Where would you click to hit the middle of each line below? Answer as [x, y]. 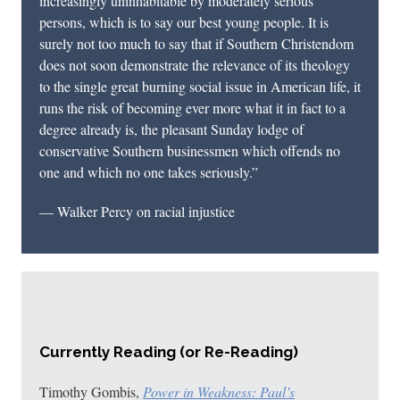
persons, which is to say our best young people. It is [184, 22]
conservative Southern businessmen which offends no [190, 150]
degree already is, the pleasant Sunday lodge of [171, 129]
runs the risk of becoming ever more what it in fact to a [192, 108]
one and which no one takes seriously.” [149, 172]
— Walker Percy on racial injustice [137, 211]
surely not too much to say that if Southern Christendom [196, 43]
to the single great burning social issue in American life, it [200, 86]
